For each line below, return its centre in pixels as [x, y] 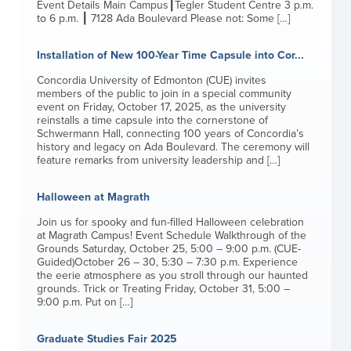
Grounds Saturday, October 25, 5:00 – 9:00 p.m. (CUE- [168, 249]
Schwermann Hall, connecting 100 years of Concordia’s [170, 134]
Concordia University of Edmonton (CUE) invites [151, 80]
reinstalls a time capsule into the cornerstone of [152, 120]
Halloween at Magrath [93, 197]
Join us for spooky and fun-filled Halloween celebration [170, 222]
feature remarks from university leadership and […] [158, 160]
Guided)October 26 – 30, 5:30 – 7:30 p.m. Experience [167, 262]
